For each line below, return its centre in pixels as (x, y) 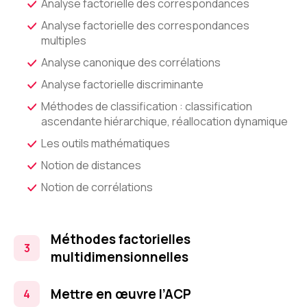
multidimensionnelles (120, 257)
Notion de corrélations (97, 187)
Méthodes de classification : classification (147, 106)
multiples (64, 40)
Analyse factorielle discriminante (122, 84)
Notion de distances (91, 165)
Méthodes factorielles (121, 239)
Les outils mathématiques (106, 143)
